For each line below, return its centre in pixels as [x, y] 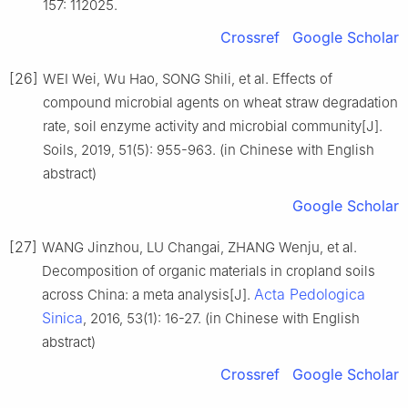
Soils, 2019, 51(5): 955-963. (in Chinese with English [209, 149]
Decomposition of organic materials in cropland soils [209, 270]
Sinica [62, 317]
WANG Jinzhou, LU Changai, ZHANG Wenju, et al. [199, 247]
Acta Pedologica [310, 294]
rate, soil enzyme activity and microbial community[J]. [213, 126]
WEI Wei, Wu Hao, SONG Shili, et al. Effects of [188, 78]
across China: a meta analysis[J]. [148, 294]
